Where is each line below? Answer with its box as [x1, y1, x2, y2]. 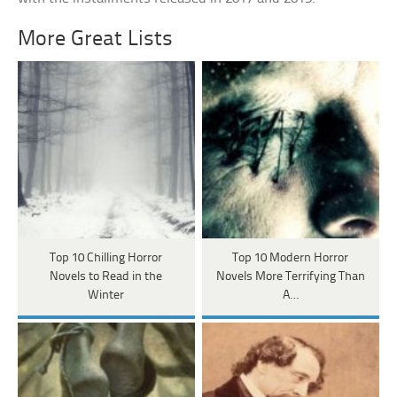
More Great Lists [18, 28, 174, 51]
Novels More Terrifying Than [215, 270, 365, 284]
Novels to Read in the [50, 270, 163, 284]
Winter [88, 289, 125, 303]
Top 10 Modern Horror [232, 252, 349, 266]
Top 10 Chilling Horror [50, 252, 163, 266]
